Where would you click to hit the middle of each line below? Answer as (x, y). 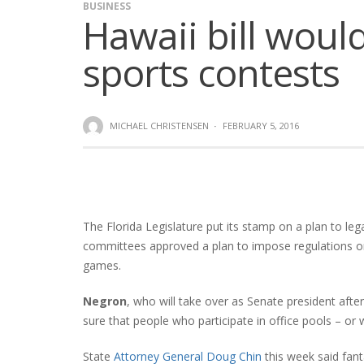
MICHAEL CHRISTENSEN (159, 125)
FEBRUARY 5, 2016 (261, 125)
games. (102, 265)
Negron (105, 301)
